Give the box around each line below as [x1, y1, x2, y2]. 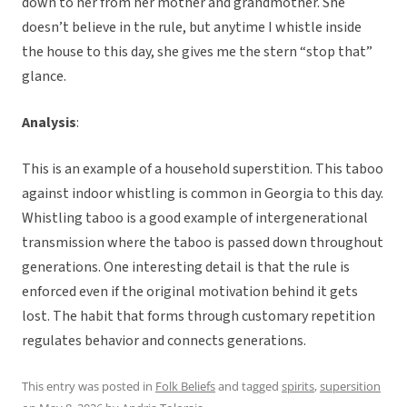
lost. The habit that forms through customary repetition [22, 306, 375, 327]
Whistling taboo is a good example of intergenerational [22, 208, 368, 229]
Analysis [22, 113, 76, 134]
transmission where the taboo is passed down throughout [22, 233, 383, 253]
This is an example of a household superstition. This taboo [22, 159, 383, 180]
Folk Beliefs [155, 378, 215, 395]
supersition [320, 378, 381, 395]
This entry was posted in [22, 378, 155, 395]
